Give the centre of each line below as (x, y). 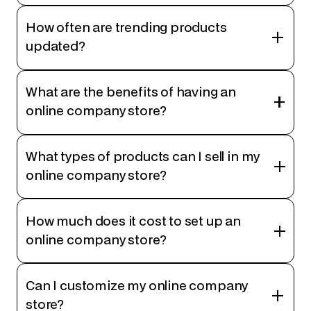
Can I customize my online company (137, 286)
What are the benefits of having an (131, 93)
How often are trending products (126, 28)
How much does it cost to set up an (134, 221)
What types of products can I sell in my (143, 158)
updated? (56, 47)
